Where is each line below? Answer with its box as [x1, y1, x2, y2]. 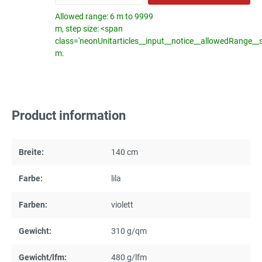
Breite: [19, 147, 44, 157]
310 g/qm [111, 226, 147, 236]
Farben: [19, 200, 47, 210]
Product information [12, 108, 126, 123]
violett [111, 200, 133, 210]
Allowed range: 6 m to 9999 [55, 12, 153, 22]
